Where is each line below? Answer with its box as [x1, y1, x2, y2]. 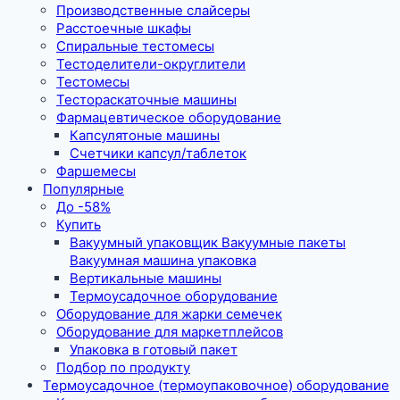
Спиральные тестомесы [56, 37, 214, 54]
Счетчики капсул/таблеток [70, 144, 246, 162]
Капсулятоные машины [70, 126, 220, 144]
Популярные [43, 179, 124, 197]
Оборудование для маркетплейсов [56, 322, 283, 340]
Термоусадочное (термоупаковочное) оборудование [43, 376, 389, 394]
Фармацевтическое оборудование [56, 108, 281, 126]
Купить [56, 215, 101, 233]
